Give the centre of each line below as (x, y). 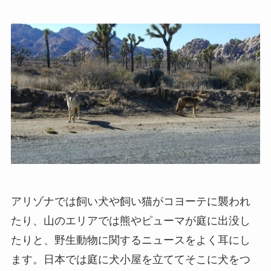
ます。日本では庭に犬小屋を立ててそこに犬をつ (130, 260)
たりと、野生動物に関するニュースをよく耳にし (130, 240)
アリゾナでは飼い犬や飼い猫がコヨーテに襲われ (130, 202)
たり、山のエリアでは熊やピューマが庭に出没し (130, 221)
